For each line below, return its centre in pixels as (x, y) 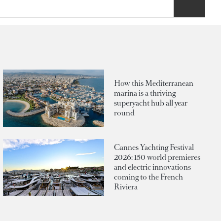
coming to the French (148, 177)
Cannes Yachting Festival (154, 147)
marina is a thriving (145, 93)
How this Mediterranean (154, 83)
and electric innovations (152, 167)
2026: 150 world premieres (157, 157)
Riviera (126, 187)
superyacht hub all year (151, 103)
